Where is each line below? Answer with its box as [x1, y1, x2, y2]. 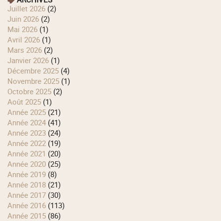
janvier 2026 [11, 55, 49, 65]
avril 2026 [12, 34, 40, 44]
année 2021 [12, 148, 46, 158]
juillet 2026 [11, 3, 46, 13]
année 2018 [12, 179, 46, 189]
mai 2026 [14, 24, 38, 34]
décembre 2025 [12, 65, 59, 75]
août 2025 [12, 96, 41, 107]
